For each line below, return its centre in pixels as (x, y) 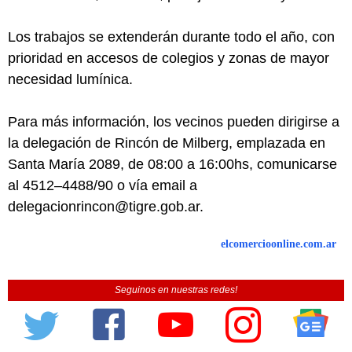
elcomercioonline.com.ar (279, 244)
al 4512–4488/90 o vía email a (103, 185)
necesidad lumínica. (70, 79)
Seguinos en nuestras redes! (176, 290)
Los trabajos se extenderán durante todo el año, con (171, 37)
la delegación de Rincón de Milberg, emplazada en (167, 143)
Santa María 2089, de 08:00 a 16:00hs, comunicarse (172, 164)
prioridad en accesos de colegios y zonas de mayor (169, 58)
